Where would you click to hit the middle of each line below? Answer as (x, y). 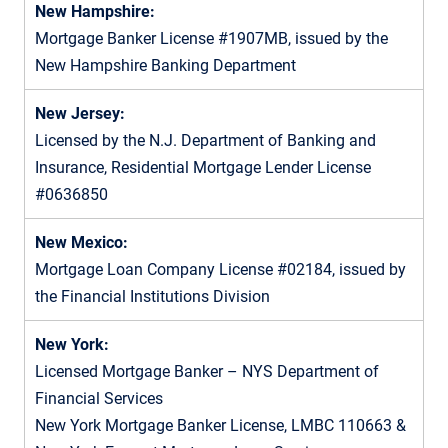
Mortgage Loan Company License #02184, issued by (220, 269)
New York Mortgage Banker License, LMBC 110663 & (220, 425)
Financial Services (99, 398)
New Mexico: (81, 242)
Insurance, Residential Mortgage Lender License (203, 167)
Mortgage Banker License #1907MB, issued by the (211, 38)
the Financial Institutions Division (152, 296)
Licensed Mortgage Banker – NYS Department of (207, 371)
